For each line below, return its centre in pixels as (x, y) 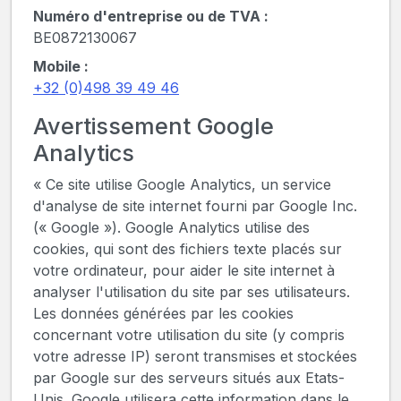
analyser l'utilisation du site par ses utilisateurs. (192, 292)
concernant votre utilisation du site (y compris (189, 335)
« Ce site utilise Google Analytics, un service (182, 185)
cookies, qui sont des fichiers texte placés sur (188, 249)
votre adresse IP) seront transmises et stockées (195, 357)
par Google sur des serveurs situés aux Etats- (189, 378)
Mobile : (61, 67)
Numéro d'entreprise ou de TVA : (151, 17)
